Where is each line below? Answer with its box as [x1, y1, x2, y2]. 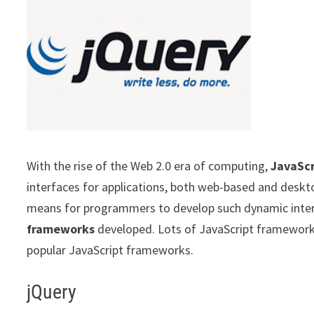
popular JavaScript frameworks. [27, 242, 194, 258]
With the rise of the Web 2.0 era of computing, [27, 158, 271, 174]
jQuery [27, 280, 77, 303]
